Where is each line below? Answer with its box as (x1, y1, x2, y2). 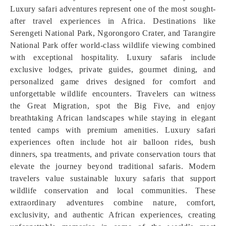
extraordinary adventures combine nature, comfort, (10, 198, 216, 207)
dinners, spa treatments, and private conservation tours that (10, 150, 216, 158)
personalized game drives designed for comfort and (10, 77, 216, 86)
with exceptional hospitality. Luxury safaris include (10, 53, 216, 62)
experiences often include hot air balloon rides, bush (10, 138, 216, 146)
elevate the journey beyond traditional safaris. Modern (10, 162, 216, 171)
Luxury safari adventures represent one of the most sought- (10, 5, 216, 13)
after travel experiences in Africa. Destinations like (10, 17, 216, 25)
